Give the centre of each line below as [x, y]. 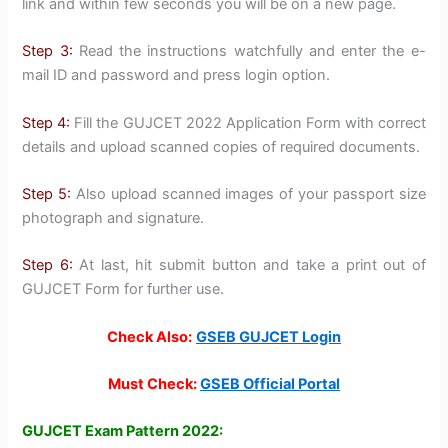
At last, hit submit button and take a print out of [249, 265]
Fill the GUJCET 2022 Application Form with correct [248, 122]
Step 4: [46, 122]
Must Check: [152, 384]
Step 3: [47, 51]
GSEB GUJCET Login [268, 336]
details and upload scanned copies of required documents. [221, 146]
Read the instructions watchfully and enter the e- [249, 51]
